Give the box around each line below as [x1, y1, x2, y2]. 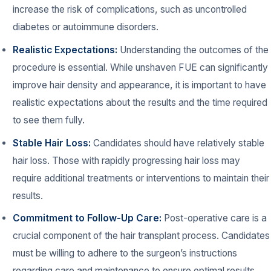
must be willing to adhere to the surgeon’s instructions [13, 247, 238, 260]
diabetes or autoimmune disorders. [13, 21, 159, 33]
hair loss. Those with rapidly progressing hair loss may [13, 154, 241, 166]
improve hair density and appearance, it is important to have [13, 79, 267, 91]
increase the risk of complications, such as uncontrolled [13, 4, 247, 16]
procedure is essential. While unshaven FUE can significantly [13, 61, 269, 73]
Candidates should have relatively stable [91, 137, 265, 149]
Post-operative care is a [162, 212, 267, 224]
